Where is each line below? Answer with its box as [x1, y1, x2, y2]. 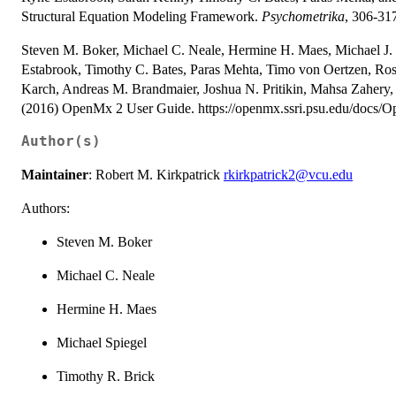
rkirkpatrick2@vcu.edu [224, 166, 353, 182]
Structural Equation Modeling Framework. [21, 8, 262, 24]
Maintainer [21, 166, 88, 182]
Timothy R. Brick [57, 368, 155, 384]
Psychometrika [262, 8, 345, 24]
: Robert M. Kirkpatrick [88, 166, 224, 182]
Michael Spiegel [57, 334, 147, 350]
